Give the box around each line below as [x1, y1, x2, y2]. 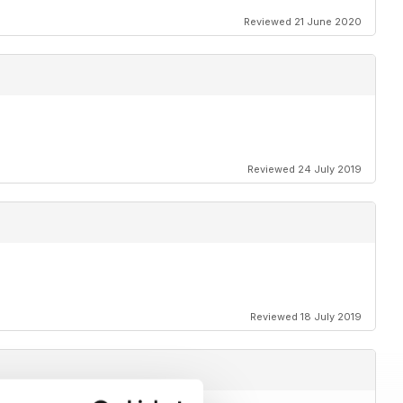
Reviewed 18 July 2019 [250, 310, 362, 324]
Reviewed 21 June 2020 [244, 15, 362, 29]
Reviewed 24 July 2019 [247, 163, 362, 176]
